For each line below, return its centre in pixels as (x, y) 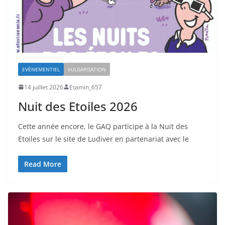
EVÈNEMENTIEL (41, 69)
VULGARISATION (87, 69)
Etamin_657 (86, 87)
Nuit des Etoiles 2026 (78, 106)
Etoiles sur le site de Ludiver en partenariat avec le (103, 139)
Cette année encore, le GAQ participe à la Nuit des (103, 126)
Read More (43, 164)
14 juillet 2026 (44, 87)
